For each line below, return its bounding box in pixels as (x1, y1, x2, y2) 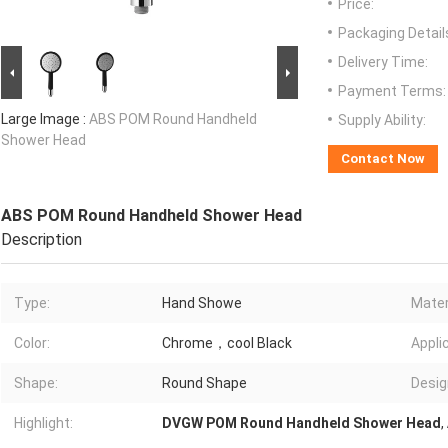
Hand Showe (162, 295, 242, 312)
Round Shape (162, 375, 247, 392)
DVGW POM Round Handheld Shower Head (162, 415, 441, 432)
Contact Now (341, 151, 425, 167)
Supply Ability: (338, 112, 426, 129)
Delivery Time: (338, 54, 428, 71)
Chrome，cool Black (162, 335, 292, 352)
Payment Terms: (338, 83, 446, 100)
